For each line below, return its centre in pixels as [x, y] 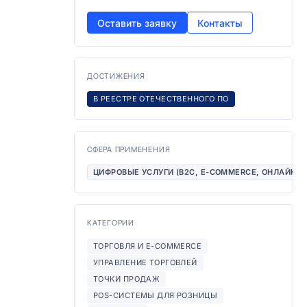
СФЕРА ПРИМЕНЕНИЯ [129, 149]
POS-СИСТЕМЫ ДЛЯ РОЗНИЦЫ [156, 295]
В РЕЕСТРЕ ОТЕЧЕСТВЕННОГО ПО [161, 99]
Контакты [220, 23]
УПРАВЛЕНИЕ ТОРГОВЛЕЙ [145, 262]
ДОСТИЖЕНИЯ [116, 76]
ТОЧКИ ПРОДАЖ [127, 279]
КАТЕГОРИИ [111, 223]
